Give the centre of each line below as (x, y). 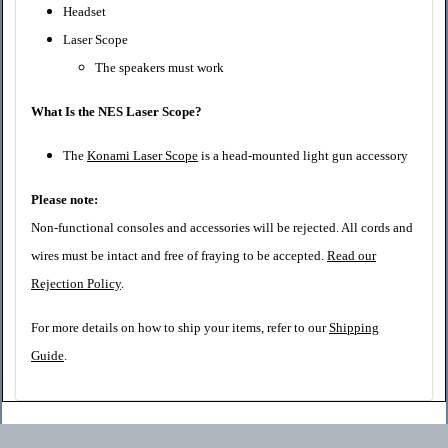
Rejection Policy (76, 284)
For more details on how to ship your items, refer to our (180, 328)
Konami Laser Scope (142, 156)
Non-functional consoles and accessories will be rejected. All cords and (222, 228)
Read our (351, 256)
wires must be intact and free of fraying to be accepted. (179, 256)
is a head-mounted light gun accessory (303, 156)
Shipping (354, 328)
